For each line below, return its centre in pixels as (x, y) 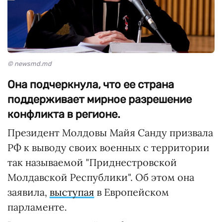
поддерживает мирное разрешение (100, 100)
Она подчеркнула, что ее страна (91, 85)
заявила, (28, 192)
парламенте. (37, 207)
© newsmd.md (29, 64)
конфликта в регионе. (64, 114)
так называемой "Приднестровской (92, 163)
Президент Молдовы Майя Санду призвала (110, 133)
